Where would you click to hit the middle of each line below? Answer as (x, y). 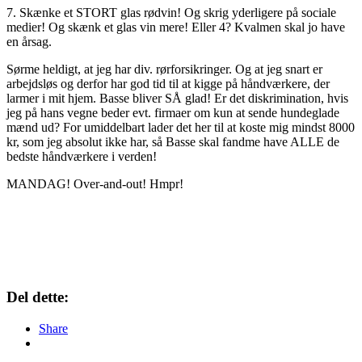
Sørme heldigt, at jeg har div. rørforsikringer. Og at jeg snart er (164, 69)
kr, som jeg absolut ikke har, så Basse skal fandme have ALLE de (173, 141)
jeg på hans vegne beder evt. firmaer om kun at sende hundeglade (173, 112)
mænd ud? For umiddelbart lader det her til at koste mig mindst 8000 (181, 127)
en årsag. (29, 41)
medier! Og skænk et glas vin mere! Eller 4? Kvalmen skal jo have (176, 27)
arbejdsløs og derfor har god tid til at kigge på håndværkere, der (168, 83)
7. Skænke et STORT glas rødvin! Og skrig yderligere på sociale (171, 12)
